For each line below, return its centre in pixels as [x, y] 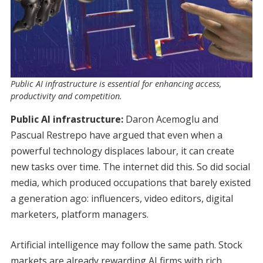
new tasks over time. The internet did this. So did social [130, 167]
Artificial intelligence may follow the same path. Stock [126, 245]
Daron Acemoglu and [171, 119]
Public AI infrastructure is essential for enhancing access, [116, 84]
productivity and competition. [66, 96]
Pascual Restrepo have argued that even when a [116, 135]
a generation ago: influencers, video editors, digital [122, 199]
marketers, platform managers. [79, 215]
